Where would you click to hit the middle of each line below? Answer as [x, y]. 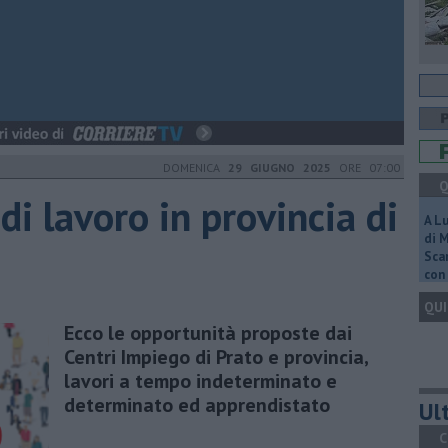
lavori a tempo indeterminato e [200, 380]
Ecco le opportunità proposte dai [208, 332]
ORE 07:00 [365, 167]
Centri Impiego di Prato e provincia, [216, 356]
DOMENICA [195, 167]
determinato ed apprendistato [197, 404]
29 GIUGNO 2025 [279, 167]
